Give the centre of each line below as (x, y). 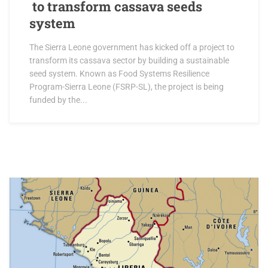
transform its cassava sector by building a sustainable (129, 61)
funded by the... (58, 100)
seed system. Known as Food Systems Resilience (119, 74)
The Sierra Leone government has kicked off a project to (132, 48)
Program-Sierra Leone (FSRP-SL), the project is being (127, 87)
